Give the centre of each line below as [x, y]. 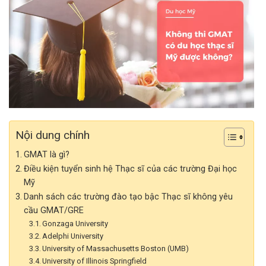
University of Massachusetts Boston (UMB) [116, 248]
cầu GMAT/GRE [53, 210]
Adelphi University [73, 236]
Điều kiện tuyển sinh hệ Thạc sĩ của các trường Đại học [130, 169]
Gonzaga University [75, 223]
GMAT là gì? [46, 154]
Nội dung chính [53, 135]
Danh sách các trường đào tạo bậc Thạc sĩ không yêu [128, 197]
